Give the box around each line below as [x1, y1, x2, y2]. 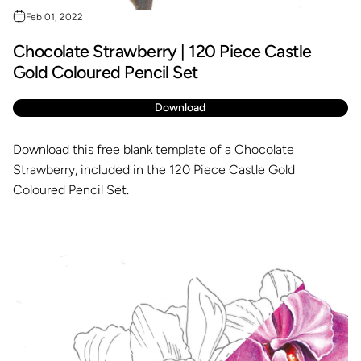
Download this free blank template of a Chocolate [12, 141, 294, 157]
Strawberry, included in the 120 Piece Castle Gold [12, 161, 295, 177]
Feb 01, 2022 [25, 10, 83, 23]
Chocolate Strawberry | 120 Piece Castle [12, 40, 312, 61]
